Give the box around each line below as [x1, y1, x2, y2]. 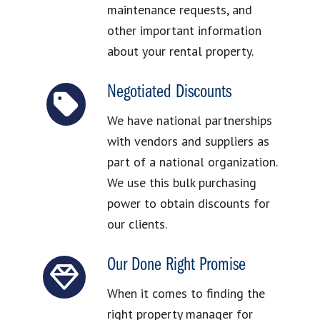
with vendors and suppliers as [106, 133, 269, 150]
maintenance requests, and [106, 1, 252, 19]
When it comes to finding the [106, 285, 265, 302]
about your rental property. [106, 43, 254, 60]
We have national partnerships [106, 112, 272, 129]
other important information [106, 22, 261, 39]
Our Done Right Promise [106, 256, 246, 276]
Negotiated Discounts [106, 83, 231, 103]
